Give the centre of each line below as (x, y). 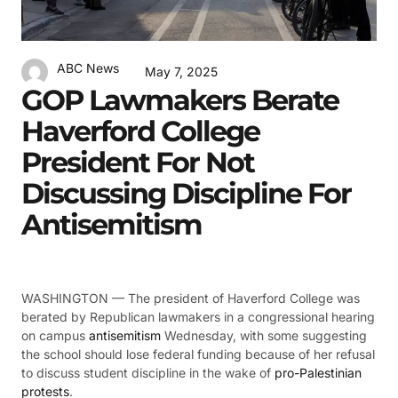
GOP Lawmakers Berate (180, 99)
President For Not (138, 162)
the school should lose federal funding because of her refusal (198, 354)
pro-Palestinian (318, 373)
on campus (55, 336)
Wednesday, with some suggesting (264, 336)
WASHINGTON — (75, 298)
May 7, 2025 (181, 71)
